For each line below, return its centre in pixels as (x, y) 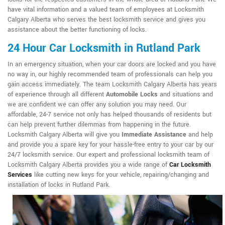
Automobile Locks (132, 95)
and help (200, 135)
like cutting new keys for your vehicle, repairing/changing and (121, 175)
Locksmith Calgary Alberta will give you (65, 135)
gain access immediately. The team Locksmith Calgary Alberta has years (112, 85)
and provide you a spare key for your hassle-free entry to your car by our (110, 145)
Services (20, 175)
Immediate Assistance (154, 135)
